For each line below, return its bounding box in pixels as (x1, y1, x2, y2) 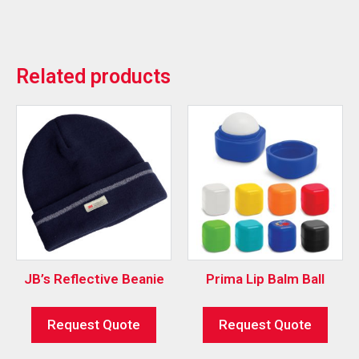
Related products (16, 65, 171, 89)
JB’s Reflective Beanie (23, 270, 164, 287)
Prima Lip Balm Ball (206, 270, 325, 287)
